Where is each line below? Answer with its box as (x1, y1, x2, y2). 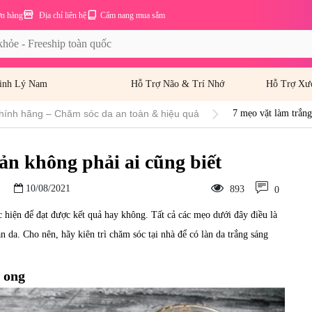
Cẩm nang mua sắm (100, 10, 165, 20)
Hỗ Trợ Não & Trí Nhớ (131, 79, 225, 89)
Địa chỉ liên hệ (37, 10, 86, 20)
